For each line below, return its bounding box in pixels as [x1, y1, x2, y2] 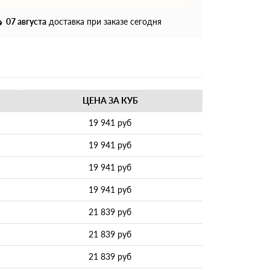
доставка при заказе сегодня [46, 16, 162, 27]
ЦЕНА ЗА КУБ [82, 95, 138, 105]
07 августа [6, 16, 46, 27]
